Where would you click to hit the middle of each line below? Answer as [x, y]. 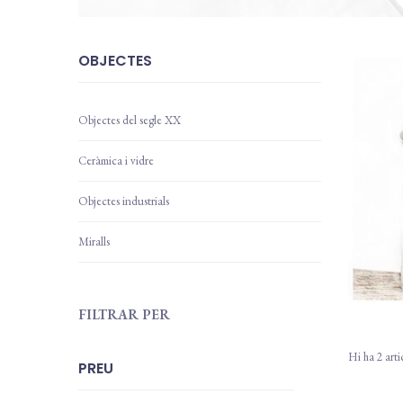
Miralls [94, 242]
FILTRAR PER [124, 315]
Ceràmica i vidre [116, 161]
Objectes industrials [124, 201]
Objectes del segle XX [130, 121]
